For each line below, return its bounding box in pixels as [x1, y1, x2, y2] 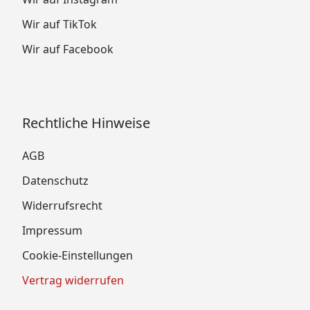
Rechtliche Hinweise [22, 113, 150, 132]
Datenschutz [22, 172, 89, 188]
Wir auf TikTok [22, 16, 97, 32]
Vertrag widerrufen [22, 272, 124, 288]
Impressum [22, 222, 82, 238]
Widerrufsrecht [22, 197, 102, 213]
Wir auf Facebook [22, 41, 113, 57]
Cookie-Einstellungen [22, 247, 133, 263]
